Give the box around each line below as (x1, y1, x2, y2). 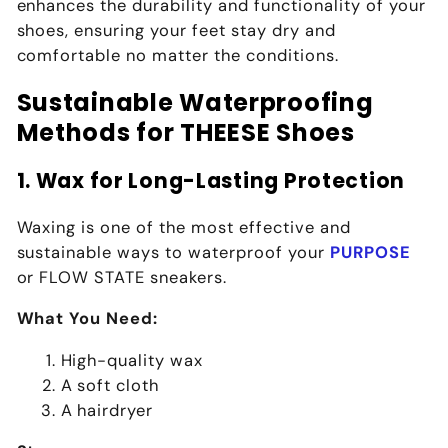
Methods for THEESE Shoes (16, 116, 355, 149)
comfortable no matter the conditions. (16, 45, 340, 67)
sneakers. (145, 266, 228, 288)
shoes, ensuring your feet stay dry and (16, 20, 337, 42)
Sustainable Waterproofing (16, 86, 374, 119)
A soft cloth (60, 374, 160, 396)
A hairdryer (60, 399, 154, 421)
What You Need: (16, 308, 159, 330)
